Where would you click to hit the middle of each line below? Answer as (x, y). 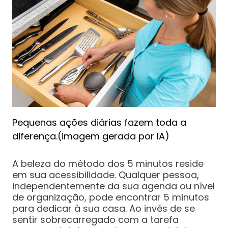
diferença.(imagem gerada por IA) (91, 136)
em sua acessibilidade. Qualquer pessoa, (105, 175)
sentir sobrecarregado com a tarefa (95, 220)
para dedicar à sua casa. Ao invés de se (103, 209)
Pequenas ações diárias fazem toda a (99, 123)
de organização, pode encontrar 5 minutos (110, 197)
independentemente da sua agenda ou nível (113, 186)
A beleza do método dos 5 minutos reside (108, 164)
